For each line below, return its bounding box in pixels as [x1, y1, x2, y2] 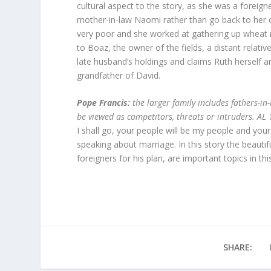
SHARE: [223, 241, 252, 253]
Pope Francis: [77, 97, 133, 109]
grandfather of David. [77, 70, 161, 82]
